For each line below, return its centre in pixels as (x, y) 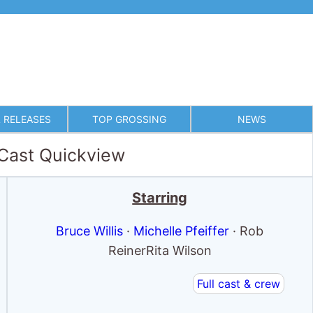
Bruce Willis (90, 231)
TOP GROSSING (129, 119)
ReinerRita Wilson (160, 250)
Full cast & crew (238, 284)
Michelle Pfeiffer (182, 231)
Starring (160, 198)
